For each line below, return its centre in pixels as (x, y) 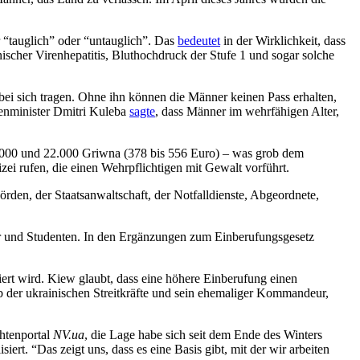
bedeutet (199, 41)
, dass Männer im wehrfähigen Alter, (247, 112)
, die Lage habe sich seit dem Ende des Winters (203, 335)
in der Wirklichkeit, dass (283, 41)
